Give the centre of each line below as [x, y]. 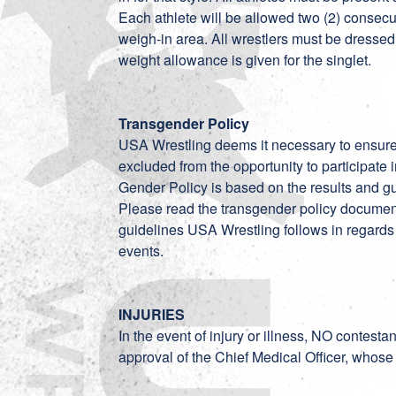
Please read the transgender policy [230, 208]
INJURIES [152, 314]
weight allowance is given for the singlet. [245, 60]
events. [145, 251]
